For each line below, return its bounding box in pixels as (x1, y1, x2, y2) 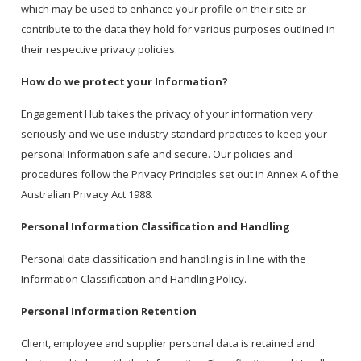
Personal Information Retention (21, 304, 197, 319)
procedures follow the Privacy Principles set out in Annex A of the (21, 167, 339, 182)
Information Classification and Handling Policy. (21, 272, 250, 287)
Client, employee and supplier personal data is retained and (21, 336, 316, 351)
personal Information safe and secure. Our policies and (21, 147, 293, 162)
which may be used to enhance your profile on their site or (21, 2, 307, 17)
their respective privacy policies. (21, 42, 180, 57)
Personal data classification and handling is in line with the (21, 251, 307, 267)
